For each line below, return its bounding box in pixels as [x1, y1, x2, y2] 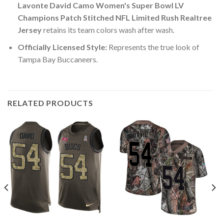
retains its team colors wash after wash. [41, 25, 174, 35]
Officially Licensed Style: [17, 42, 107, 52]
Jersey [17, 25, 42, 35]
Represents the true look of [107, 42, 199, 52]
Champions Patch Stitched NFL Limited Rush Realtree [17, 13, 212, 23]
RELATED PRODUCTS [7, 98, 93, 108]
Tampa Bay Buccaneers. [17, 54, 98, 64]
